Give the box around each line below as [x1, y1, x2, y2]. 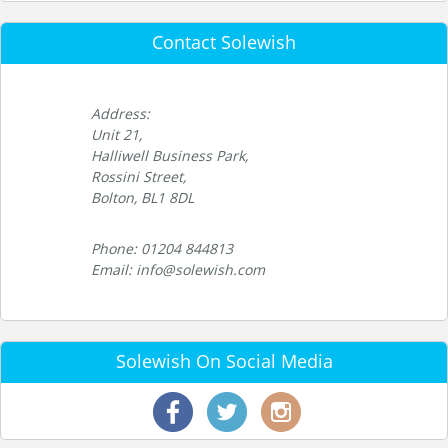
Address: [91, 104, 150, 123]
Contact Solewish [152, 30, 296, 54]
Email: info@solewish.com [91, 260, 265, 279]
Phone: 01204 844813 [91, 239, 233, 258]
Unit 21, [91, 125, 142, 144]
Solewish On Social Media [115, 349, 333, 373]
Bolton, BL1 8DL [91, 188, 194, 207]
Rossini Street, [91, 167, 186, 186]
